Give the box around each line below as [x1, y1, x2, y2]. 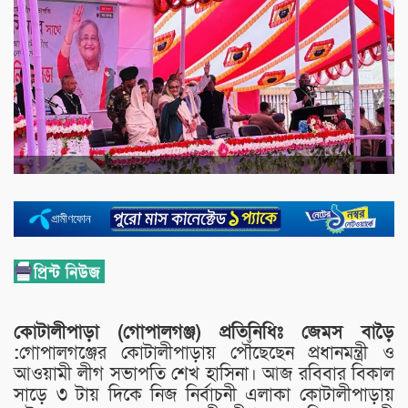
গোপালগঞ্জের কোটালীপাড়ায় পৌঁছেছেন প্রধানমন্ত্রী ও [19, 341, 394, 365]
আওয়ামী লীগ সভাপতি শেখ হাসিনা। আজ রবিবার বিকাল [14, 362, 394, 386]
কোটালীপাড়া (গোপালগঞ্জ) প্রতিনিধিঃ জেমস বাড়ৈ [14, 320, 394, 344]
